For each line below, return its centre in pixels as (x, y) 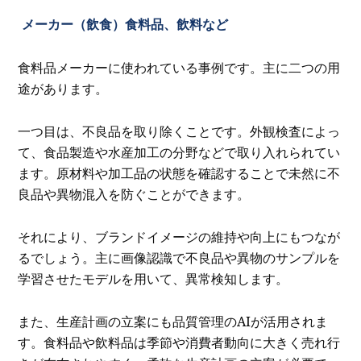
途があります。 (63, 89)
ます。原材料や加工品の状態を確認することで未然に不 (179, 173)
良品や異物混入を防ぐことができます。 (134, 194)
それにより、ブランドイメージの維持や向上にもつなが (179, 237)
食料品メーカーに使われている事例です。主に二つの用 (179, 68)
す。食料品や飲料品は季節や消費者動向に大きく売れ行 (179, 342)
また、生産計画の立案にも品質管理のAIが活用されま (173, 321)
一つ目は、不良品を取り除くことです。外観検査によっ (179, 131)
